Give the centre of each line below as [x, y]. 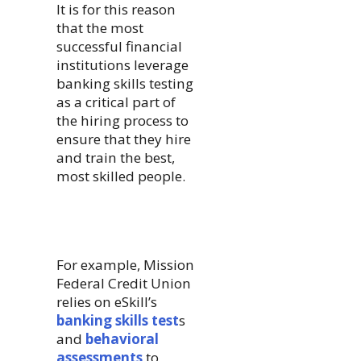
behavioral [122, 338]
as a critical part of [116, 102]
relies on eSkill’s [106, 301]
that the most [100, 27]
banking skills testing [124, 83]
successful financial [119, 46]
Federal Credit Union [123, 283]
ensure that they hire [123, 139]
